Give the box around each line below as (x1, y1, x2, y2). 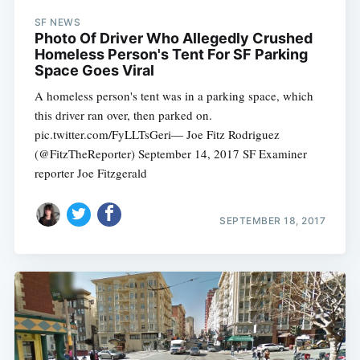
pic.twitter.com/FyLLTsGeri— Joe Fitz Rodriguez (34, 126, 280, 143)
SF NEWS (34, 16, 81, 29)
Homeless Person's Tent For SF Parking (34, 46, 308, 63)
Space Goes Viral (34, 62, 154, 80)
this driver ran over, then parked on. (34, 107, 212, 124)
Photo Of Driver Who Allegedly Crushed (34, 30, 313, 47)
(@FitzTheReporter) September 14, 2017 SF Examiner (34, 145, 307, 162)
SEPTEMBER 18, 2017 (219, 214, 326, 227)
